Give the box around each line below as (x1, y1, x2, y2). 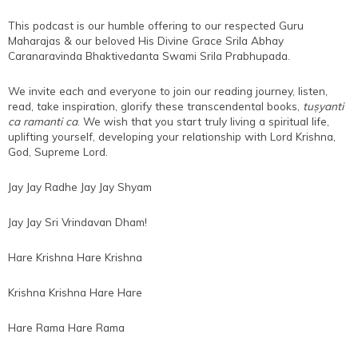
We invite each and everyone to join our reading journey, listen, (8, 83, 328, 97)
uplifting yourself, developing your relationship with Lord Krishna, (8, 129, 336, 143)
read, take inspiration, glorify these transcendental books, (8, 98, 303, 113)
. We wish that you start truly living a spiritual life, (78, 113, 329, 128)
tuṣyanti (303, 98, 344, 113)
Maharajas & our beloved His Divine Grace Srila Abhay (8, 33, 284, 47)
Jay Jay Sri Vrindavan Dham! (8, 214, 147, 229)
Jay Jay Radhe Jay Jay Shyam (8, 179, 152, 193)
